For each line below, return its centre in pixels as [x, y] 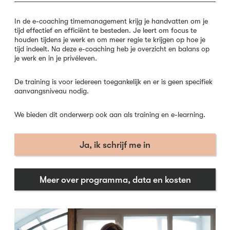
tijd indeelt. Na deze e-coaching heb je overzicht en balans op [112, 49]
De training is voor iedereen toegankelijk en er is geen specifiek [113, 82]
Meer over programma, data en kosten [115, 179]
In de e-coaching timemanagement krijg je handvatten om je [111, 21]
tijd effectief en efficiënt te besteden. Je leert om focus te [106, 30]
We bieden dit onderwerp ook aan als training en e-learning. [110, 114]
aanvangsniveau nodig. [52, 91]
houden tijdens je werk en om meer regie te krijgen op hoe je [110, 40]
